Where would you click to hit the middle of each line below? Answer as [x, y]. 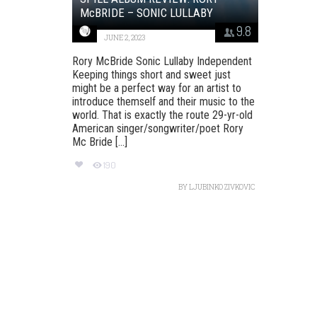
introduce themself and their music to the [163, 101]
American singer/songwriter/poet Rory [158, 128]
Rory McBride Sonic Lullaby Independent [162, 61]
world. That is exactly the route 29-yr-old [162, 115]
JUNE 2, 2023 [125, 38]
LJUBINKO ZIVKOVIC [221, 187]
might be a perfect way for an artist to [157, 88]
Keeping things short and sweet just [151, 74]
